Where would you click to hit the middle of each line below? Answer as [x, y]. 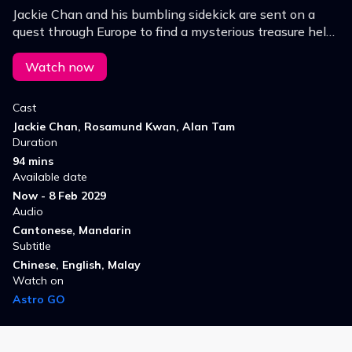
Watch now [60, 67]
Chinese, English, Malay [77, 265]
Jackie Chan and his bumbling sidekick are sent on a [164, 15]
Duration [35, 143]
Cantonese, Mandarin [72, 231]
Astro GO [39, 300]
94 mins [33, 161]
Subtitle [32, 246]
